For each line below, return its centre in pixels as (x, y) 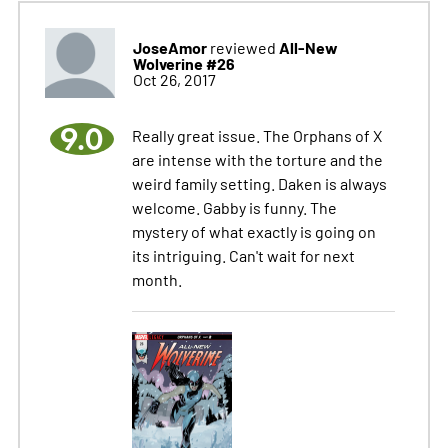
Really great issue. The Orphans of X (256, 134)
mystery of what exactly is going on (253, 230)
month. (156, 278)
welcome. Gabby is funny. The (234, 206)
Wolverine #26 (183, 62)
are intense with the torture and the (257, 158)
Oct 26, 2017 (174, 78)
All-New (308, 46)
